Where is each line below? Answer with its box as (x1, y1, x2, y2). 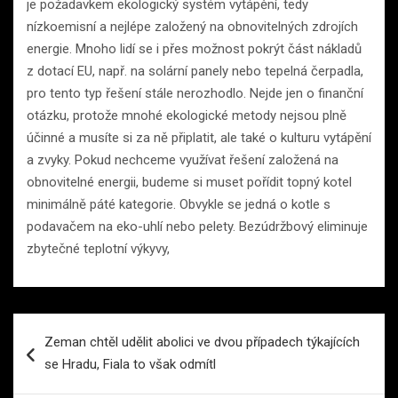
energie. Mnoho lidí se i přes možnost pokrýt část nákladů (27, 41, 362, 58)
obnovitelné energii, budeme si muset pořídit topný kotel (27, 174, 352, 191)
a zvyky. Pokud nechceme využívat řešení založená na (27, 152, 338, 169)
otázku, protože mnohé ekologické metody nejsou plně (27, 107, 346, 124)
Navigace (12, 314, 107, 340)
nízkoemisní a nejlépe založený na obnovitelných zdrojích (27, 19, 358, 36)
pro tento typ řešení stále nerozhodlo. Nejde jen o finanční (27, 85, 363, 102)
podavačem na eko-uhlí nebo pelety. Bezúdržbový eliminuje (27, 219, 368, 235)
